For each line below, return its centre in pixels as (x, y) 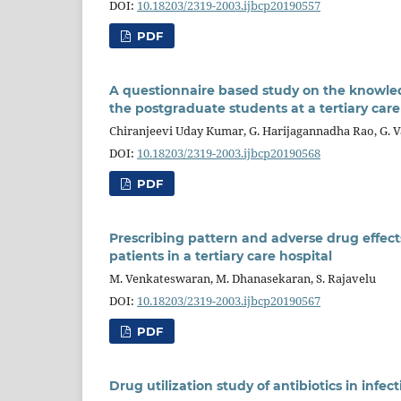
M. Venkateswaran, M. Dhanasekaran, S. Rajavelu (243, 278)
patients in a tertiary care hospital (221, 256)
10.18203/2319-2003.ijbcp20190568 (229, 153)
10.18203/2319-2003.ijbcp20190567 (229, 300)
